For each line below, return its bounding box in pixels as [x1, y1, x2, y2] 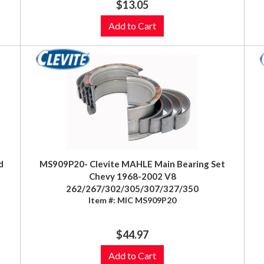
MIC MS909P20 [117, 194, 176, 205]
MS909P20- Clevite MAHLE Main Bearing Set [39, 158, 225, 169]
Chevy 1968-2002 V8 [88, 170, 176, 181]
